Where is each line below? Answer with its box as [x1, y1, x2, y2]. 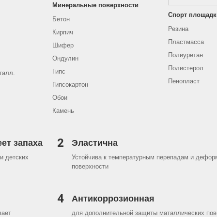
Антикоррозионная [72, 193, 157, 203]
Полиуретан [168, 51, 203, 59]
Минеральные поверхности [52, 1, 139, 9]
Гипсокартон [52, 80, 88, 88]
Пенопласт [168, 77, 200, 85]
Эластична [72, 138, 118, 148]
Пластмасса [168, 38, 204, 46]
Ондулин [52, 54, 78, 62]
